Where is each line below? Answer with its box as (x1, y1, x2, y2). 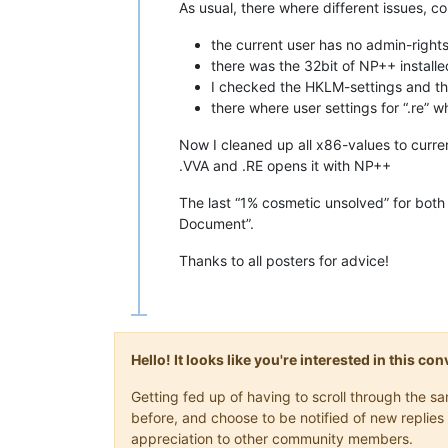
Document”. (179, 215, 254, 233)
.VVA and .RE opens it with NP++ (179, 157, 391, 175)
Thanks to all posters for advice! (179, 252, 389, 270)
